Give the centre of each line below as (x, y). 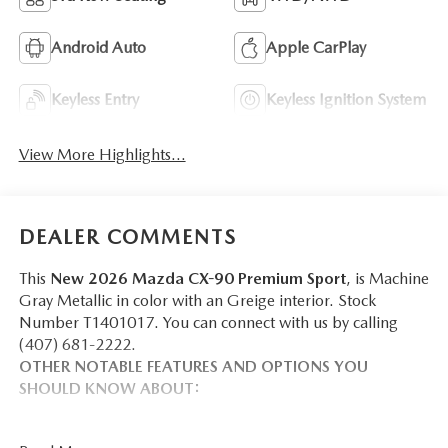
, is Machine (387, 278)
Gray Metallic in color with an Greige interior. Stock (197, 300)
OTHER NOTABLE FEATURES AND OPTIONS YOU (193, 366)
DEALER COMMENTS (127, 236)
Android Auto (98, 48)
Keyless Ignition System (346, 100)
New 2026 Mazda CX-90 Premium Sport (197, 278)
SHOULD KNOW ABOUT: (109, 388)
